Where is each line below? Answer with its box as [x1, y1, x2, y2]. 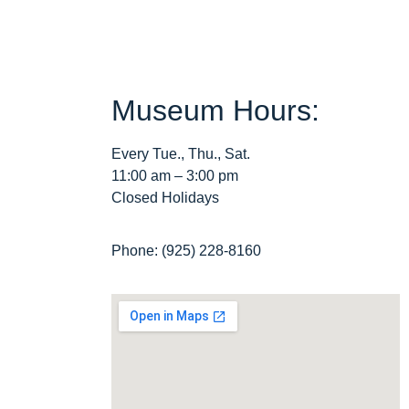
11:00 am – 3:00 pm [111, 168, 238, 184]
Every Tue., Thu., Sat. [111, 146, 250, 163]
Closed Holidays [111, 190, 219, 206]
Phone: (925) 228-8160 [111, 243, 261, 259]
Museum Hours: [111, 94, 320, 128]
